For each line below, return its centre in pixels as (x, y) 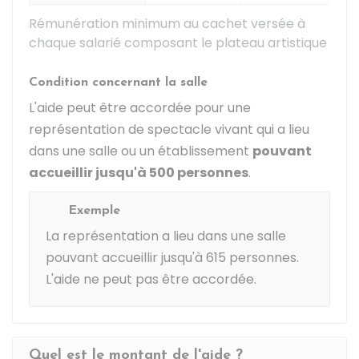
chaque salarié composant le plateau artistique (178, 43)
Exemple (94, 211)
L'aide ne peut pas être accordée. (151, 279)
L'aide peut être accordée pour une (140, 108)
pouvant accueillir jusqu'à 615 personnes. (172, 258)
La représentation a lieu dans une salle (166, 236)
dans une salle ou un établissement (141, 151)
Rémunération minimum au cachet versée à (167, 24)
